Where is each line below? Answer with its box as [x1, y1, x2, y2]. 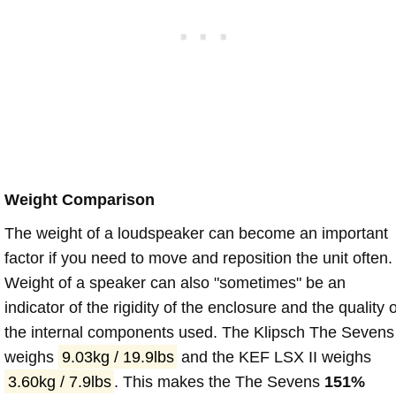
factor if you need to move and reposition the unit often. [4, 248, 392, 267]
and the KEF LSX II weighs [177, 347, 372, 366]
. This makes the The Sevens [114, 372, 325, 391]
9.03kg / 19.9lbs [61, 347, 174, 366]
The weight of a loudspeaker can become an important [4, 224, 388, 242]
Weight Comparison [4, 190, 155, 209]
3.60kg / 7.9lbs [7, 372, 111, 391]
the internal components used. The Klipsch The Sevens [4, 323, 394, 341]
